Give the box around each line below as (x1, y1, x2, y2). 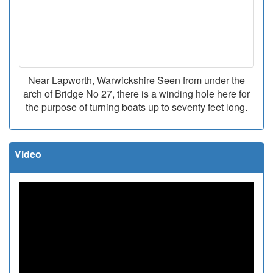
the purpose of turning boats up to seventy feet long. (26, 100, 247, 115)
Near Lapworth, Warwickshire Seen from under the (28, 73, 245, 88)
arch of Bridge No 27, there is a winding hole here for (23, 87, 250, 101)
